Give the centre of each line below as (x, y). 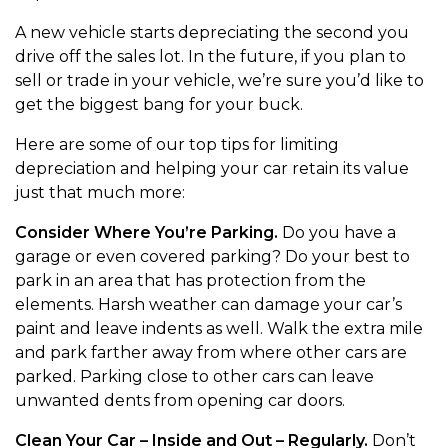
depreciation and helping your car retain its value (212, 168)
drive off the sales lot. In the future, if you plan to (210, 56)
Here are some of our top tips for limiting (177, 144)
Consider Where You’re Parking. (148, 232)
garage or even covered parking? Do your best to (212, 256)
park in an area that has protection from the (190, 280)
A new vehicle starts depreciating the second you (212, 32)
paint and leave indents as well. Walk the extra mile (219, 328)
